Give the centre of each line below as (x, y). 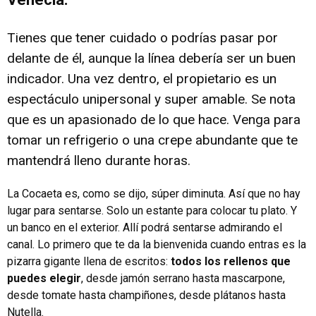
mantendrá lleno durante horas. (99, 160)
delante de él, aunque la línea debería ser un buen (151, 58)
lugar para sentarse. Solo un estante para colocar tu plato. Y (152, 210)
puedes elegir (44, 278)
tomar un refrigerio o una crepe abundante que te (152, 140)
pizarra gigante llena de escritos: (89, 261)
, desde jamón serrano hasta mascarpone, (183, 278)
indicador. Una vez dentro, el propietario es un (142, 78)
